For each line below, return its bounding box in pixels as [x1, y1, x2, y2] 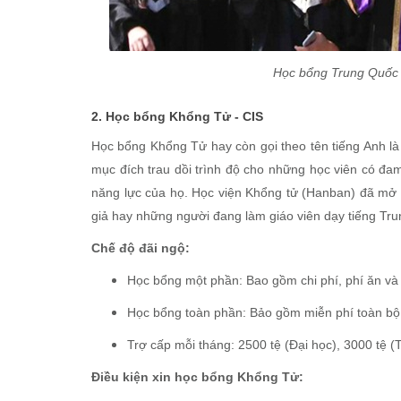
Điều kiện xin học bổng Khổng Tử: [91, 370, 303, 384]
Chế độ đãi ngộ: [91, 241, 190, 255]
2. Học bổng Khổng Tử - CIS [91, 109, 263, 124]
